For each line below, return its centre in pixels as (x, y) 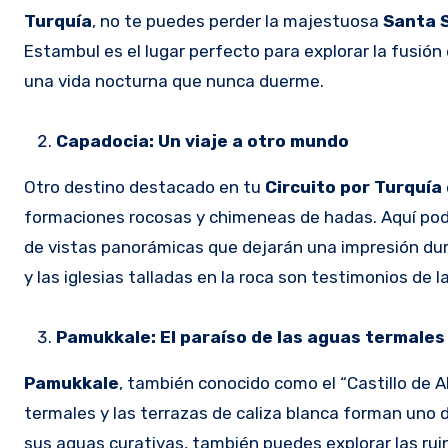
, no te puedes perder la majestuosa (237, 20)
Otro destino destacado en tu (144, 186)
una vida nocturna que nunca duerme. (174, 80)
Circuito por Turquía (353, 186)
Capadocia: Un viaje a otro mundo (202, 140)
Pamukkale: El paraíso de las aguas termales (250, 336)
